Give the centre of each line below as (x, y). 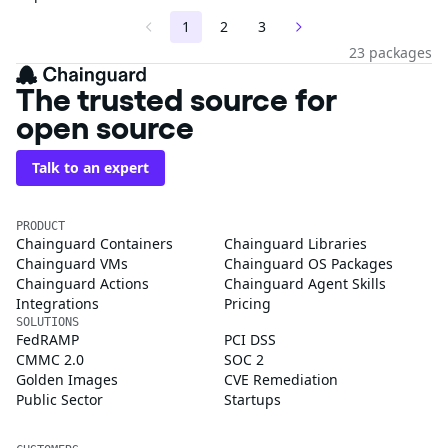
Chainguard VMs (72, 263)
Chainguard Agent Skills (305, 283)
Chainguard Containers (94, 243)
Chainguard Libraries (295, 243)
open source (105, 127)
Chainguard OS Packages (308, 263)
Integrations (57, 303)
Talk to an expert (90, 167)
